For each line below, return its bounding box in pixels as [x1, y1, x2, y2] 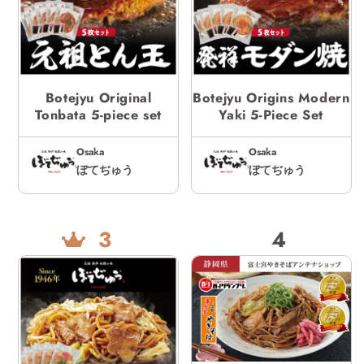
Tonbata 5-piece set [35, 105, 162, 124]
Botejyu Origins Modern [193, 88, 350, 107]
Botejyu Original [45, 88, 152, 107]
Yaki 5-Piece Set [219, 105, 324, 124]
